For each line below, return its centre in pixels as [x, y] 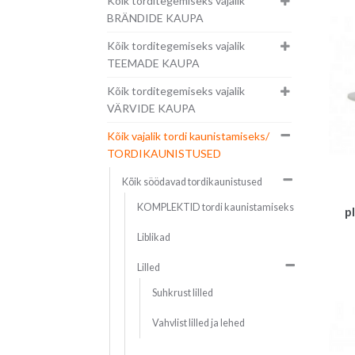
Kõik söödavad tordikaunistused [192, 182]
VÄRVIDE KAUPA [151, 109]
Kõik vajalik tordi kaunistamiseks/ [188, 136]
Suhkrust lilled [182, 293]
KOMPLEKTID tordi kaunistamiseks [215, 208]
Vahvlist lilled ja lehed [198, 323]
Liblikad [153, 238]
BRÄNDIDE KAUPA [155, 18]
